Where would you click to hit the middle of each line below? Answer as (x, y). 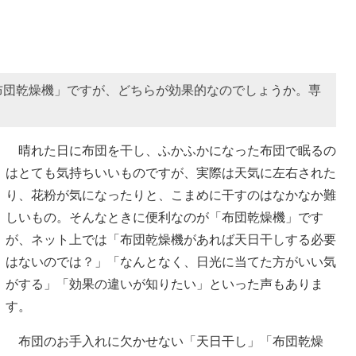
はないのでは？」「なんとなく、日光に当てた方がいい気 (171, 261)
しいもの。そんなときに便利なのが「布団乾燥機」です (164, 217)
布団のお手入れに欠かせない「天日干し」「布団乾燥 (164, 341)
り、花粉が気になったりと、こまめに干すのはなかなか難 (171, 195)
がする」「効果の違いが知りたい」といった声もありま (164, 284)
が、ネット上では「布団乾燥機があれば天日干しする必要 (171, 239)
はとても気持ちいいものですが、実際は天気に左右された (171, 172)
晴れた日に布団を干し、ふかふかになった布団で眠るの (171, 150)
